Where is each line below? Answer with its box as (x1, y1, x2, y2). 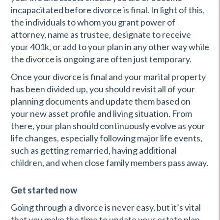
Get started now (11, 185, 77, 195)
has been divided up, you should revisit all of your (11, 83, 195, 94)
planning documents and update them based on (11, 96, 191, 107)
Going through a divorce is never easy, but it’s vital (11, 202, 201, 213)
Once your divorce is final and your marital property (11, 71, 206, 82)
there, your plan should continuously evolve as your (11, 120, 205, 131)
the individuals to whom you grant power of (11, 17, 175, 27)
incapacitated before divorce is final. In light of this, (11, 4, 205, 15)
